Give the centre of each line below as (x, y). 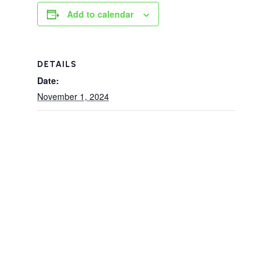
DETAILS (57, 64)
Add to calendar (100, 14)
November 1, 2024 (73, 96)
